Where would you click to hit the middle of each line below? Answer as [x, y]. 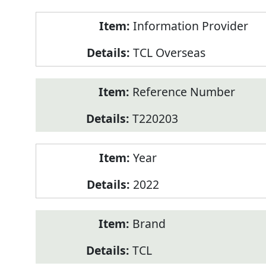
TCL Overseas [169, 53]
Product [56, 20]
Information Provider [190, 26]
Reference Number [183, 92]
